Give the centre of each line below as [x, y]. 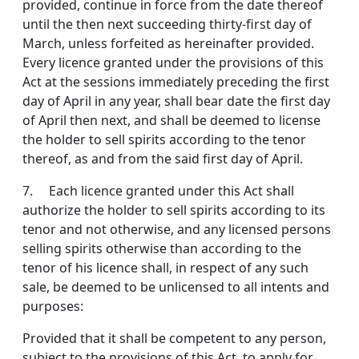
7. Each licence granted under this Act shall [158, 191]
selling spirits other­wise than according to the [162, 249]
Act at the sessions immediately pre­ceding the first [176, 82]
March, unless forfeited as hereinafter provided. [168, 44]
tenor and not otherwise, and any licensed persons [177, 230]
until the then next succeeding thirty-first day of [167, 24]
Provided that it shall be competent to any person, [174, 339]
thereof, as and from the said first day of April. [163, 159]
